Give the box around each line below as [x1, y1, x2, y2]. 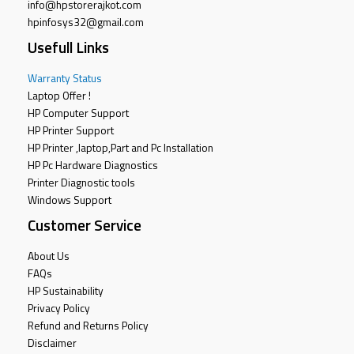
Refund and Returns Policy [28, 317, 149, 333]
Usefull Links [28, 35, 109, 58]
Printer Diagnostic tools [28, 174, 135, 190]
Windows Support [28, 191, 111, 208]
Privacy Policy [28, 299, 90, 316]
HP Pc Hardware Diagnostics [28, 156, 158, 173]
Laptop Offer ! [28, 87, 91, 104]
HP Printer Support [28, 122, 114, 138]
